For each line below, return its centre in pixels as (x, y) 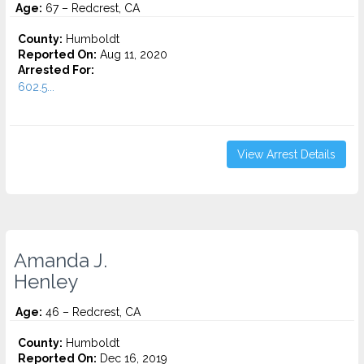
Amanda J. (61, 261)
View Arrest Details (286, 154)
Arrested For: (56, 70)
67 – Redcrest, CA (91, 8)
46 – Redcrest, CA (91, 312)
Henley (46, 282)
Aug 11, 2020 (132, 54)
